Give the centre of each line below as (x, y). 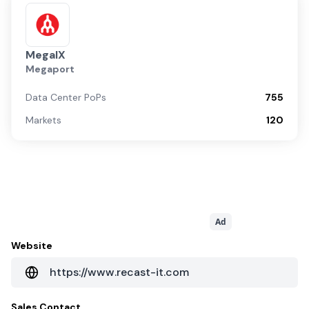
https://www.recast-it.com (119, 272)
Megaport (50, 69)
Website (32, 246)
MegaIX (46, 55)
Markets (43, 120)
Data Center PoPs (66, 97)
